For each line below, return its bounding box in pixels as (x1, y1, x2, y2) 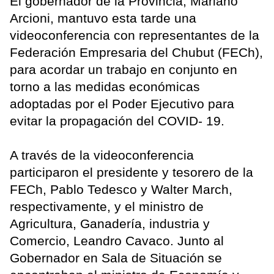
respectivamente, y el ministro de (10, 199, 204, 213)
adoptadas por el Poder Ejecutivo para (10, 96, 234, 111)
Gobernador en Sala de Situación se (10, 250, 222, 265)
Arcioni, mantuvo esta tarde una (10, 10, 196, 25)
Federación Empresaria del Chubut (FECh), (10, 45, 263, 59)
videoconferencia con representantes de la (10, 28, 259, 42)
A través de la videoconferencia (10, 147, 194, 162)
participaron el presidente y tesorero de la (10, 165, 253, 179)
